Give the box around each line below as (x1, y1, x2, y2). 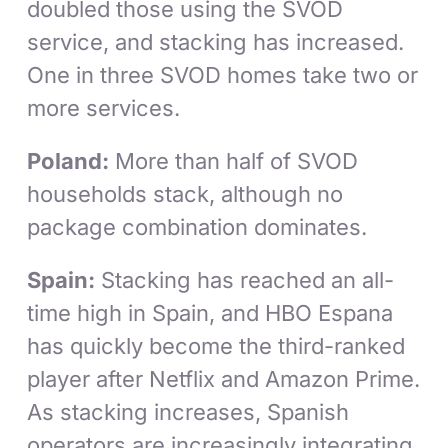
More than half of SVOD (109, 148, 359, 175)
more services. (27, 95, 181, 122)
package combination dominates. (27, 214, 368, 241)
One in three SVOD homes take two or (27, 62, 419, 89)
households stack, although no (27, 181, 344, 208)
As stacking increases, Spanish (27, 399, 350, 426)
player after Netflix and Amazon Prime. (27, 366, 421, 393)
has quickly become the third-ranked (27, 333, 406, 360)
